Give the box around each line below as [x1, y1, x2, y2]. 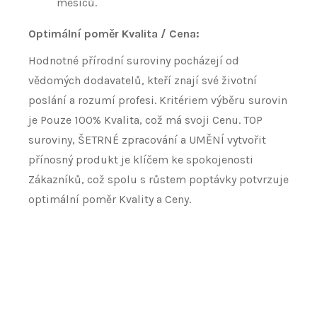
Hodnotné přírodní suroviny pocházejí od [28, 54, 239, 68]
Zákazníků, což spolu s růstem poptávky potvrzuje [28, 173, 289, 187]
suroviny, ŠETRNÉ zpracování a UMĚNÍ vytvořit [28, 133, 266, 147]
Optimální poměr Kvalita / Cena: [28, 27, 200, 41]
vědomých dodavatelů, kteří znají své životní [28, 74, 257, 88]
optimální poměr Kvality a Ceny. [28, 192, 191, 207]
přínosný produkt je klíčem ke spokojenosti [28, 153, 253, 167]
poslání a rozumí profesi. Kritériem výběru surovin [28, 93, 287, 108]
